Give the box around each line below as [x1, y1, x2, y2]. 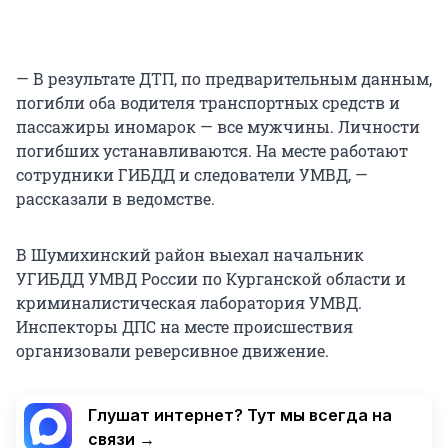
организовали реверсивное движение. [16, 340, 329, 362]
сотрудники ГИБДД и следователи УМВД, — [16, 164, 368, 186]
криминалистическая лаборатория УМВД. [16, 292, 362, 314]
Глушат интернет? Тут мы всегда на [88, 405, 392, 426]
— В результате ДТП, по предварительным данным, [16, 68, 432, 90]
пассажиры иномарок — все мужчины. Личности [16, 116, 420, 138]
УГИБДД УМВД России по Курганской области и [16, 268, 406, 290]
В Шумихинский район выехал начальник [16, 244, 364, 266]
